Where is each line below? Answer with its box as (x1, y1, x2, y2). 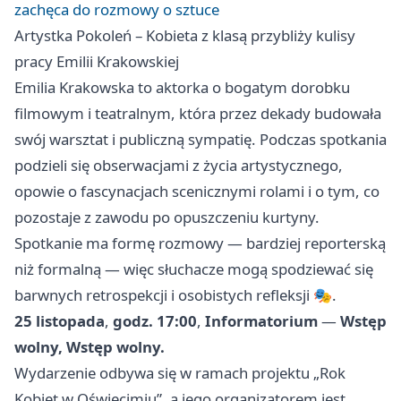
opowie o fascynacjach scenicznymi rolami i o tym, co (14, 181, 380, 202)
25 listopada (14, 311, 105, 332)
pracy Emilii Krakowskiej (14, 51, 179, 73)
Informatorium (205, 311, 318, 332)
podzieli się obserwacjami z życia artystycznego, (14, 155, 343, 176)
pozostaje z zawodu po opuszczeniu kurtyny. (14, 207, 320, 228)
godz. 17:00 (113, 311, 197, 332)
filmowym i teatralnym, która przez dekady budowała (14, 103, 381, 124)
